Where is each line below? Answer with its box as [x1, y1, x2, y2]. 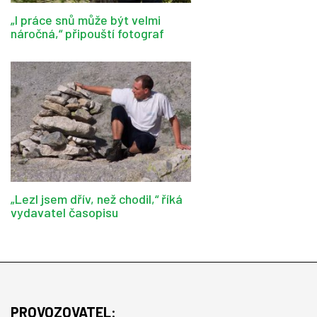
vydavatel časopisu [11, 204, 118, 220]
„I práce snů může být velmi [11, 11, 161, 28]
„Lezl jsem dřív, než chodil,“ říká [11, 190, 183, 207]
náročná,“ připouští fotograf [11, 25, 164, 41]
